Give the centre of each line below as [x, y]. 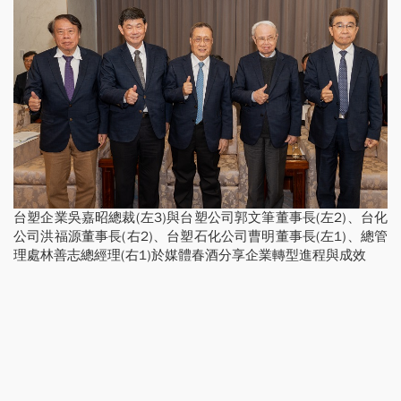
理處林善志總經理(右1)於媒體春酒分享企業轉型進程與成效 [190, 255]
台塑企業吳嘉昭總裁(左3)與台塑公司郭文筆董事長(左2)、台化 [200, 217]
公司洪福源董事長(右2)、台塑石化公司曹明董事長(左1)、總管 [200, 236]
